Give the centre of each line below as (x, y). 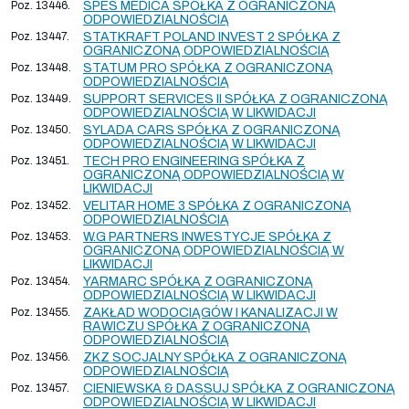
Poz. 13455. (41, 312)
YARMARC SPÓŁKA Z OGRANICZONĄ (198, 281)
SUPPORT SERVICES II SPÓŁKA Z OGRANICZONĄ (236, 99)
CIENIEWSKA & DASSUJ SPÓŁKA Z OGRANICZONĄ (239, 388)
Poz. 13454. (41, 281)
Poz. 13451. (40, 160)
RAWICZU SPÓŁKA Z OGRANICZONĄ (197, 326)
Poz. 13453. (41, 236)
